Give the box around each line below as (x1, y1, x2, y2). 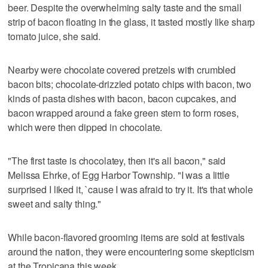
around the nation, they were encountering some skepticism (8, 244, 255, 258)
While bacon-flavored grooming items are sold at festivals (8, 230, 245, 244)
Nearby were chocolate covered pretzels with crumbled (8, 62, 236, 77)
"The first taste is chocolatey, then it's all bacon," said (8, 153, 226, 167)
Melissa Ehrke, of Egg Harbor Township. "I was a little (8, 167, 230, 182)
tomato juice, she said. (8, 29, 101, 43)
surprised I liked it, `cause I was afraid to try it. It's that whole (8, 182, 253, 196)
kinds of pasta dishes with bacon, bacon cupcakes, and (8, 91, 236, 105)
